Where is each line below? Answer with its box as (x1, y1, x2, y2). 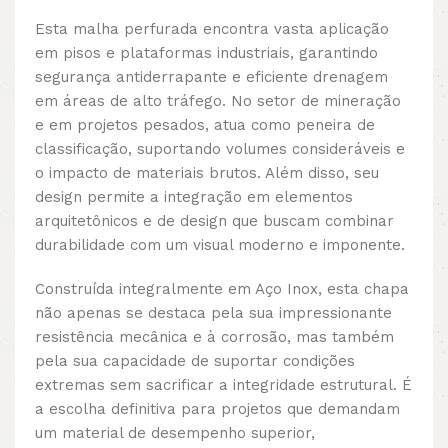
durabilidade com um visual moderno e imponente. (35, 235, 405, 254)
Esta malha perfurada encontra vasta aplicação (35, 19, 389, 38)
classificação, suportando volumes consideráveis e (35, 139, 405, 158)
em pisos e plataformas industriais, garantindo (35, 43, 378, 62)
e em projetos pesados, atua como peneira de (35, 115, 375, 134)
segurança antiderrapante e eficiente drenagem (35, 67, 388, 86)
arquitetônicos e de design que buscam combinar (35, 211, 394, 230)
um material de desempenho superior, (35, 423, 315, 442)
